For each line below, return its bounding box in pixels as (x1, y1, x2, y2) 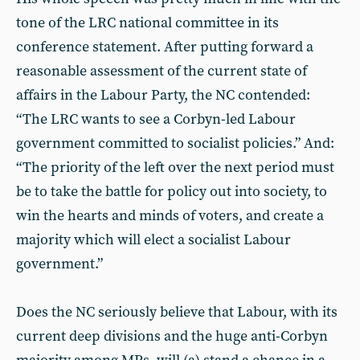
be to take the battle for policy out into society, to (16, 182, 327, 201)
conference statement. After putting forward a (16, 38, 313, 56)
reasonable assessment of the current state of (16, 62, 307, 80)
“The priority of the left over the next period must (16, 158, 334, 177)
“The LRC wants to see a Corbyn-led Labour (16, 110, 296, 129)
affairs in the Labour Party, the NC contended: (16, 86, 310, 104)
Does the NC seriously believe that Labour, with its (16, 303, 337, 321)
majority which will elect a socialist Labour (16, 231, 291, 249)
